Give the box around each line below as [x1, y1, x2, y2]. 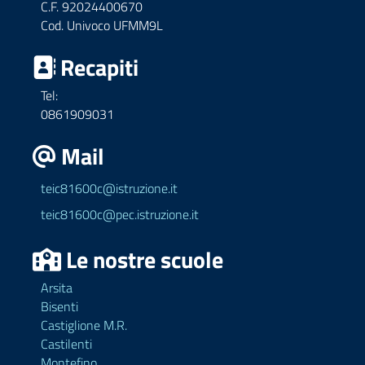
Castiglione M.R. [41, 314, 127, 335]
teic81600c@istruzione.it [41, 178, 178, 198]
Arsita [41, 277, 73, 297]
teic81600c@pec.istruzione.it [41, 204, 199, 224]
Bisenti [41, 296, 78, 316]
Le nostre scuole [61, 241, 223, 277]
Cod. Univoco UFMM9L [41, 15, 163, 35]
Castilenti [41, 333, 92, 354]
